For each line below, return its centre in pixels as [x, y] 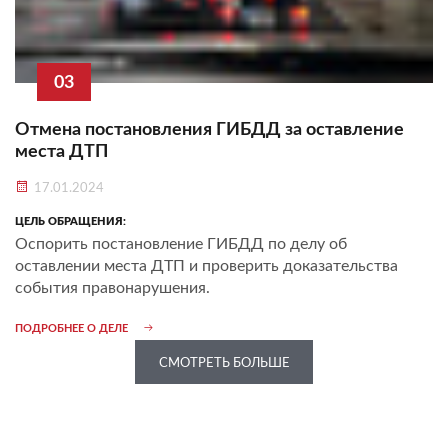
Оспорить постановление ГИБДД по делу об [181, 243]
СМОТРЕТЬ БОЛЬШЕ [224, 363]
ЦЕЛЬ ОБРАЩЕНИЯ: [70, 221]
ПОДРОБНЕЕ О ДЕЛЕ [71, 328]
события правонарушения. [112, 287]
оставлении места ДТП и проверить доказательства [206, 265]
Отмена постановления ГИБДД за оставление [209, 129]
